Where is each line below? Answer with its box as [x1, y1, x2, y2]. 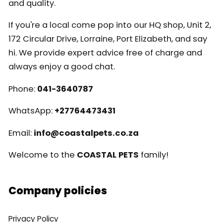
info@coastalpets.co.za [31, 127, 139, 139]
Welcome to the [8, 149, 77, 161]
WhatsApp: [8, 105, 55, 117]
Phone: [8, 83, 35, 95]
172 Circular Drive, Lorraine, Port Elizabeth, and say [8, 33, 207, 45]
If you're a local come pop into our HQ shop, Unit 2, [8, 19, 211, 31]
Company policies [8, 183, 107, 198]
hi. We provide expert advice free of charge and [8, 47, 202, 59]
